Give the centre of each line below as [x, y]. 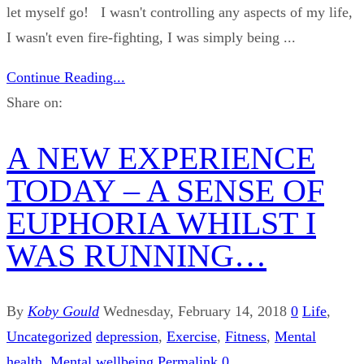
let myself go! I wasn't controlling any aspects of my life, [180, 12]
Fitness [246, 337]
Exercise [192, 337]
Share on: [35, 102]
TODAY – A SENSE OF [165, 190]
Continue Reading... [66, 77]
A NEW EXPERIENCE [161, 158]
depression [127, 337]
